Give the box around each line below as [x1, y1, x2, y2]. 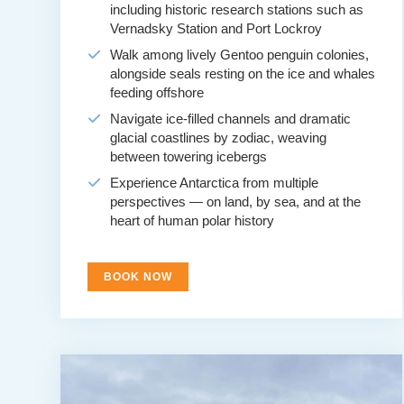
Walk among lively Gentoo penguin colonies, [110, 47, 370, 63]
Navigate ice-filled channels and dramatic [110, 111, 352, 127]
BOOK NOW [104, 271, 173, 284]
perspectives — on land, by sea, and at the [110, 194, 362, 210]
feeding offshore [110, 85, 205, 101]
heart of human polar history [110, 213, 275, 229]
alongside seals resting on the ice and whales [110, 66, 376, 82]
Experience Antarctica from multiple [110, 175, 319, 191]
